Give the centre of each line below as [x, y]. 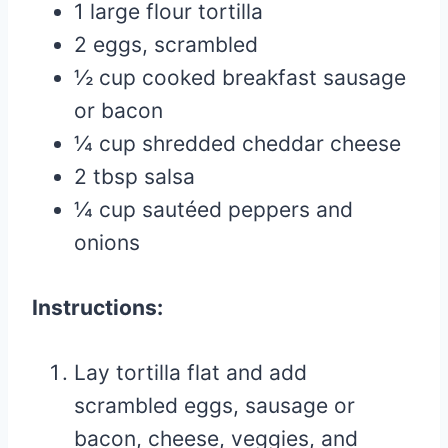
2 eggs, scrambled [166, 44]
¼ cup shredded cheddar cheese [237, 143]
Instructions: [97, 307]
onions [107, 242]
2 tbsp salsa [134, 176]
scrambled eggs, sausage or [214, 405]
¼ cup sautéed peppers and [213, 209]
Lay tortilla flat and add [190, 372]
